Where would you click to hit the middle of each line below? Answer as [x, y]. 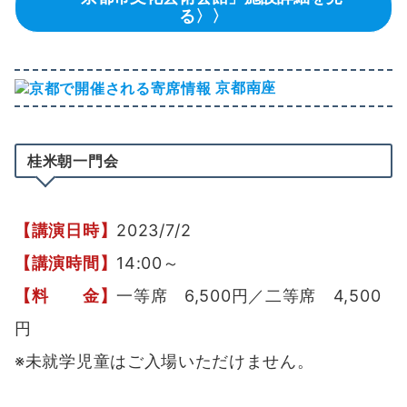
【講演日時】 [66, 231]
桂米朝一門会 [73, 161]
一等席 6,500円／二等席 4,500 [249, 296]
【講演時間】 [66, 263]
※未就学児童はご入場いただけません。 [164, 362]
